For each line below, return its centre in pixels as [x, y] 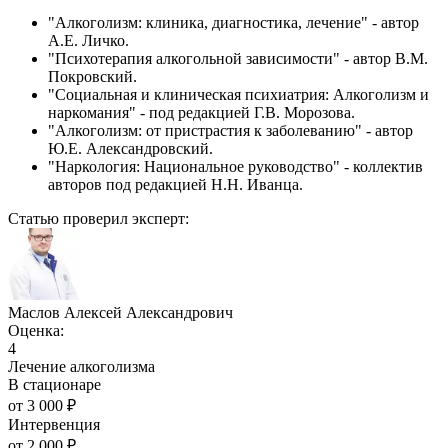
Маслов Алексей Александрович [120, 313]
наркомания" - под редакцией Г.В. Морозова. [201, 113]
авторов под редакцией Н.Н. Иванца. [175, 185]
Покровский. [92, 77]
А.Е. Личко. [88, 41]
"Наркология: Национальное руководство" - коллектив [235, 167]
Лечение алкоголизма [81, 367]
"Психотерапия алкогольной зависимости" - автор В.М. [238, 59]
